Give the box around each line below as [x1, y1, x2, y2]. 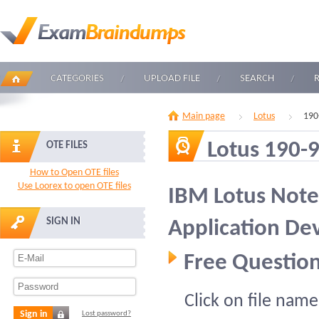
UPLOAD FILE [144, 73, 200, 84]
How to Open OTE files [29, 167, 119, 178]
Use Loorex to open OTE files [17, 181, 131, 192]
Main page [182, 111, 225, 122]
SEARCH [240, 73, 274, 84]
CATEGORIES [51, 73, 104, 84]
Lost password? [82, 310, 131, 318]
